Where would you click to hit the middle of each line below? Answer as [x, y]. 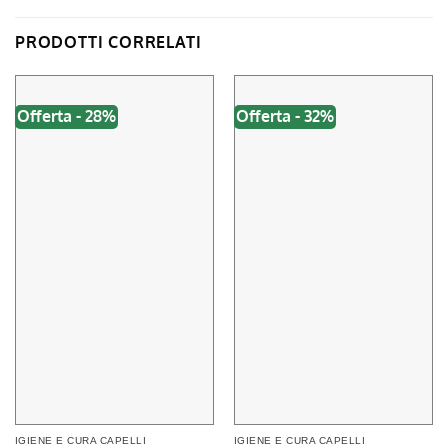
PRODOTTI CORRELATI [108, 41]
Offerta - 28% [66, 115]
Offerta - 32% [284, 115]
